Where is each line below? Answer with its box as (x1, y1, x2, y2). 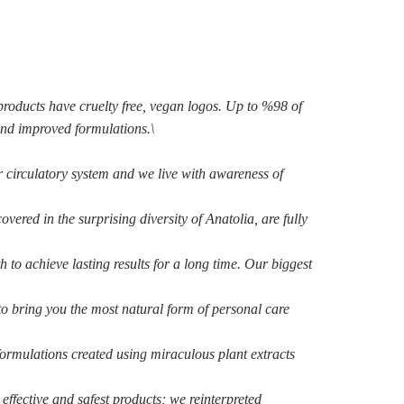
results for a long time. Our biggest (113, 256, 312, 271)
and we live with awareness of (112, 166, 283, 181)
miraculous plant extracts (150, 346, 295, 362)
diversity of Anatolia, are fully (139, 211, 308, 226)
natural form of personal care (121, 301, 289, 317)
